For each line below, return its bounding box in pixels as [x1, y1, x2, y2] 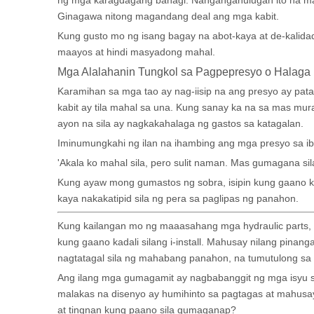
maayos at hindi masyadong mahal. [57, 46, 215, 57]
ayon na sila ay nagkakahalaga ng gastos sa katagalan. [57, 118, 303, 129]
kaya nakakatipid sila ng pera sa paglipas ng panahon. [57, 193, 299, 204]
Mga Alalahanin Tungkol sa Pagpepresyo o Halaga [57, 65, 310, 78]
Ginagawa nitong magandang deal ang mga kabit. [57, 11, 279, 22]
